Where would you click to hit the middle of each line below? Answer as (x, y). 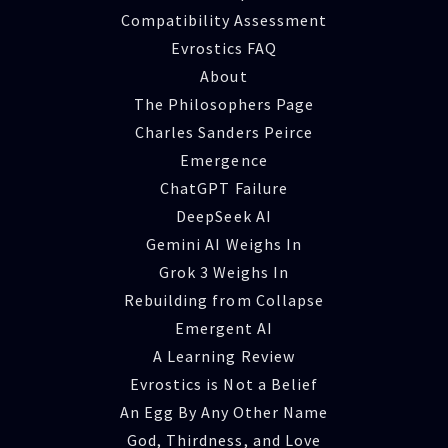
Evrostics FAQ (224, 48)
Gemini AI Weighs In (224, 244)
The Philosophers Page (224, 104)
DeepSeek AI (224, 216)
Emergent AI (224, 328)
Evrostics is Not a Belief (224, 384)
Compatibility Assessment (224, 20)
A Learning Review (224, 356)
